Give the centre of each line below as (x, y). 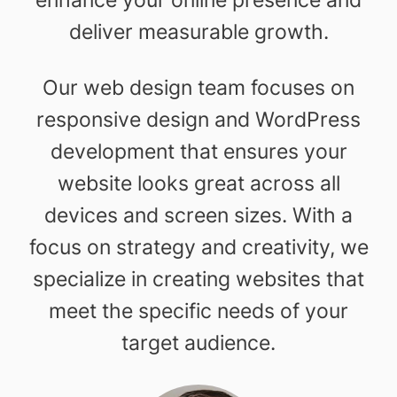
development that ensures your (198, 152)
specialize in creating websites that (198, 279)
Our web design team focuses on (198, 88)
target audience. (198, 343)
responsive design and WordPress (198, 120)
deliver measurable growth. (198, 32)
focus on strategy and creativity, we (198, 247)
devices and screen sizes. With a (198, 215)
